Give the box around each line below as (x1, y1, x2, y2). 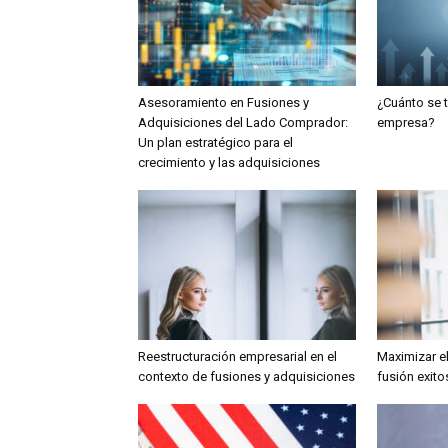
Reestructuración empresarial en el (138, 349, 337, 364)
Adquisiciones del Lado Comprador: (138, 115, 348, 130)
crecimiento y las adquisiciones (138, 155, 320, 170)
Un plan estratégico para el (138, 135, 293, 150)
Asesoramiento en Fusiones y (138, 95, 309, 110)
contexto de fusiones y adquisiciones (138, 369, 355, 384)
